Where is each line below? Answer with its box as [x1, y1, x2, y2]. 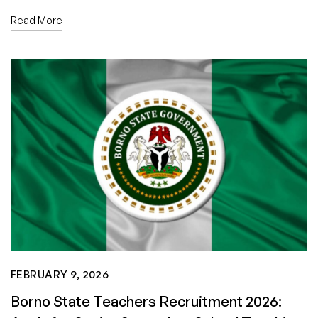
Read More [11, 13, 62, 26]
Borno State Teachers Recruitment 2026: [11, 292, 282, 311]
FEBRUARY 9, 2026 [11, 268, 109, 282]
